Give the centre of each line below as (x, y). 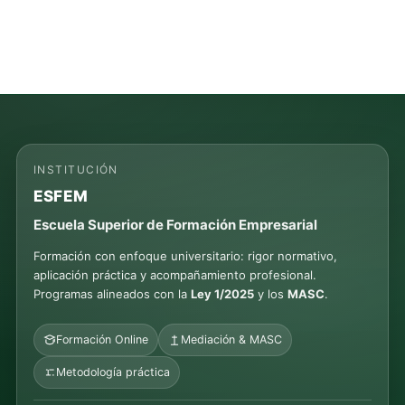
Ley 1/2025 (222, 293)
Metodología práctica (113, 372)
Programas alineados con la (112, 293)
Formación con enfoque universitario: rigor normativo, (185, 255)
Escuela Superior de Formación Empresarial (175, 224)
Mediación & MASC (231, 339)
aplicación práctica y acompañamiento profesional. (175, 274)
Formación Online (102, 339)
